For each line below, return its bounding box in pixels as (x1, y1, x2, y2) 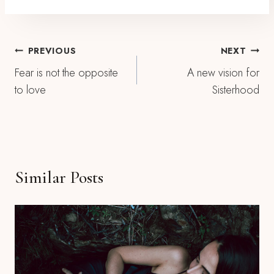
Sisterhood (212, 82, 259, 98)
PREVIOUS (28, 45, 76, 57)
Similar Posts (15, 167, 103, 188)
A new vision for (187, 65, 259, 81)
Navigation (14, 69, 88, 90)
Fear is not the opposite (15, 65, 118, 81)
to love (15, 82, 46, 98)
